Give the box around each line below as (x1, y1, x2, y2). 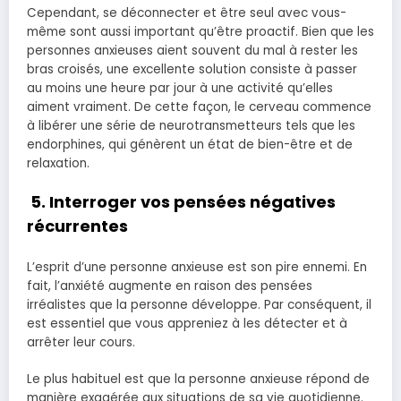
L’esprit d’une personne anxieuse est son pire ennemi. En (27, 259, 367, 277)
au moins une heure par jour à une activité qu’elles (27, 79, 333, 97)
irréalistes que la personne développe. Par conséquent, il (27, 296, 371, 314)
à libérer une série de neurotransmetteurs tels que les (27, 116, 355, 134)
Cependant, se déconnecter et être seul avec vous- (27, 4, 346, 21)
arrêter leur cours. (27, 334, 135, 352)
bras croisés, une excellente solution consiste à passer (27, 60, 357, 78)
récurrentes (27, 214, 128, 237)
